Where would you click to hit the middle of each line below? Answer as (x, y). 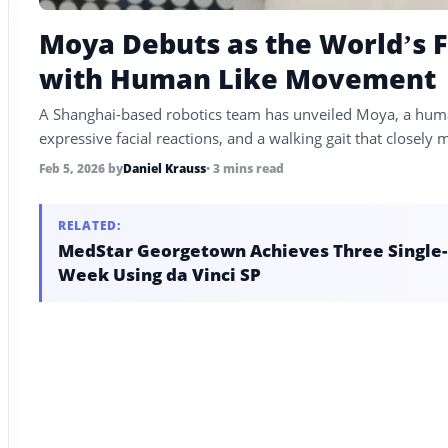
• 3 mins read (244, 169)
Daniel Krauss (164, 169)
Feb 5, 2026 (73, 169)
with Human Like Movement (237, 79)
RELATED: (89, 226)
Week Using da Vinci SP (159, 275)
